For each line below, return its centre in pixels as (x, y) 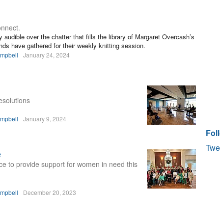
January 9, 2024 (45, 119)
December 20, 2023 (50, 192)
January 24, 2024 (46, 55)
